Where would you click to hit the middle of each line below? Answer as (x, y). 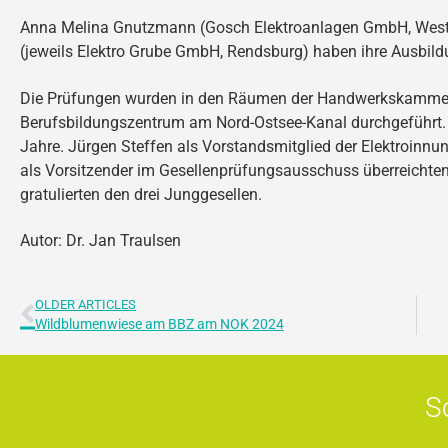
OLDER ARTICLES (85, 305)
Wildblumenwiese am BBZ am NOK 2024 (159, 324)
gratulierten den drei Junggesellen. (141, 194)
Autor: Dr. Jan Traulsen (100, 241)
